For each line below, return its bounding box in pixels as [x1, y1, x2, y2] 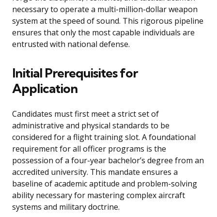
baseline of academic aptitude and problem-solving [12, 178, 197, 189]
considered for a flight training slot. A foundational [12, 132, 196, 143]
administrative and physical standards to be [12, 120, 170, 131]
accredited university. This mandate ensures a [12, 167, 178, 178]
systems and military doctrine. [12, 201, 120, 213]
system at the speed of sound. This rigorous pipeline [12, 15, 203, 27]
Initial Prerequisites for [12, 65, 138, 81]
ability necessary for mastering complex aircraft [12, 190, 185, 201]
